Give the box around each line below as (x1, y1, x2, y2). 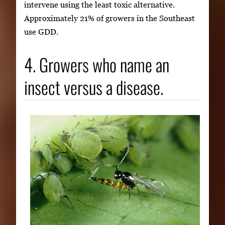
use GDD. (24, 27, 58, 37)
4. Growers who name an (24, 51, 169, 78)
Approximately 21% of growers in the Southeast (24, 14, 195, 23)
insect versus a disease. (24, 74, 163, 100)
